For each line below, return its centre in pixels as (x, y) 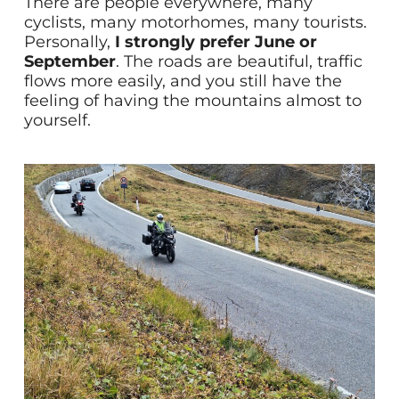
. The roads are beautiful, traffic (239, 61)
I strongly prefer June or (216, 41)
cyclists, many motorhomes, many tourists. (195, 22)
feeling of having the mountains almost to (192, 100)
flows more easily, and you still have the (183, 81)
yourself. (57, 120)
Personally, (69, 41)
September (69, 61)
